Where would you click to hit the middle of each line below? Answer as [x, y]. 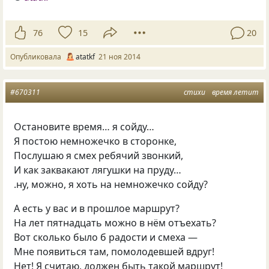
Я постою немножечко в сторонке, [95, 141]
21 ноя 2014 [119, 57]
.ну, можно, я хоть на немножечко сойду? [111, 185]
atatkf [85, 57]
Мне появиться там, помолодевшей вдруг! [114, 252]
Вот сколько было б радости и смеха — [106, 237]
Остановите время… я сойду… [84, 127]
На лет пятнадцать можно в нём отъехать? [115, 223]
